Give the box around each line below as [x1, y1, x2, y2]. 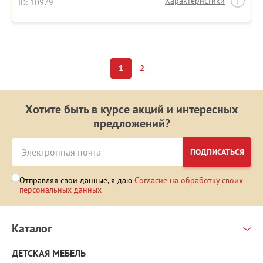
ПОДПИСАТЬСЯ [190, 147, 244, 158]
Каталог [12, 221, 52, 237]
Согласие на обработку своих [134, 175, 243, 186]
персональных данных [19, 184, 102, 195]
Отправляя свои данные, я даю [19, 175, 134, 186]
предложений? [93, 116, 170, 131]
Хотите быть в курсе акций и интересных [25, 102, 238, 117]
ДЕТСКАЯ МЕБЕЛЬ [12, 247, 86, 260]
